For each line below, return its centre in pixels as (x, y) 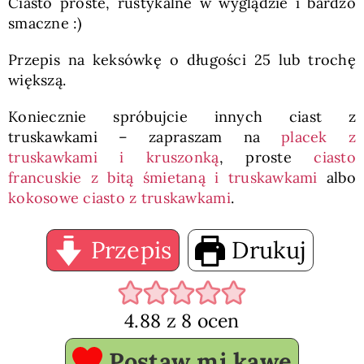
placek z (318, 137)
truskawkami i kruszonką (113, 158)
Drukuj (266, 250)
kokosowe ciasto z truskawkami (119, 198)
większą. (37, 80)
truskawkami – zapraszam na (145, 137)
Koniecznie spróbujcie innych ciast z (182, 117)
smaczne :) (45, 24)
